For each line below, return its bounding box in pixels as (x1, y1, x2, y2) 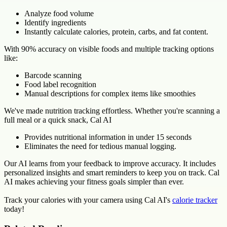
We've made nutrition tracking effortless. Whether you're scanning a (4, 106, 220, 116)
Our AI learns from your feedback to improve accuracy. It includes (4, 159, 216, 168)
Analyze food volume (24, 9, 94, 18)
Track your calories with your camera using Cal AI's (4, 196, 172, 205)
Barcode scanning (24, 71, 82, 80)
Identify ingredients (24, 18, 86, 27)
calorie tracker (172, 196, 217, 205)
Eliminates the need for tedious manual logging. (24, 142, 176, 151)
